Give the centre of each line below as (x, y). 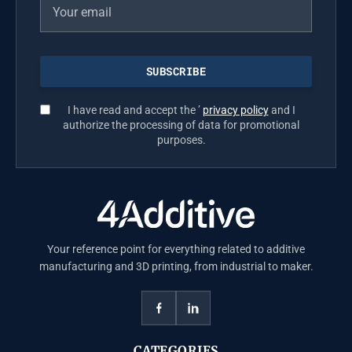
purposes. (181, 140)
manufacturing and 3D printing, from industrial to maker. (176, 266)
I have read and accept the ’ (135, 110)
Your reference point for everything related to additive (176, 249)
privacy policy (235, 110)
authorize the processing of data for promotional (181, 125)
